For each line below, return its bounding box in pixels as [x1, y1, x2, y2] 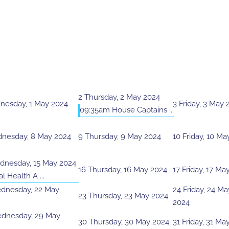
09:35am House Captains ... [80, 105, 174, 115]
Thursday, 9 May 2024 [85, 132, 161, 142]
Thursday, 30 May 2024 [89, 217, 169, 227]
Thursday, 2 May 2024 [84, 93, 160, 102]
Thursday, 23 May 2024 [88, 191, 168, 201]
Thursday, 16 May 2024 [88, 165, 167, 175]
